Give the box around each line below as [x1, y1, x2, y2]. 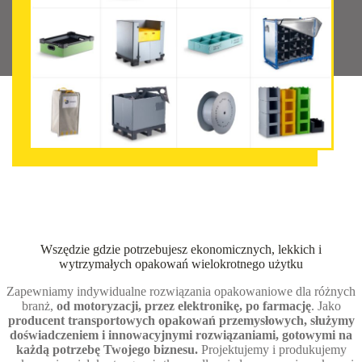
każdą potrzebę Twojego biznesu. [15, 343, 198, 357]
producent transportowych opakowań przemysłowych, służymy [7, 314, 355, 328]
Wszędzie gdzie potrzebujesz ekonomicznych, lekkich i [40, 242, 322, 257]
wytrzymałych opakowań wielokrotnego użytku [59, 257, 303, 271]
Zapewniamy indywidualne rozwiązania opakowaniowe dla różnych [6, 284, 356, 299]
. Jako [310, 299, 341, 314]
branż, [21, 299, 57, 314]
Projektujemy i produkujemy [197, 343, 347, 357]
